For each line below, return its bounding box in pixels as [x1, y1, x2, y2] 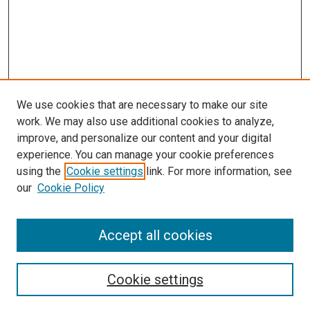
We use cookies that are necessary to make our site [17, 98, 268, 111]
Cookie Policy [37, 181, 104, 194]
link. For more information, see [143, 165, 292, 178]
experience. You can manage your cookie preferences [17, 148, 274, 161]
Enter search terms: [18, 235, 104, 247]
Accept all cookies [98, 227, 212, 244]
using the [17, 165, 61, 178]
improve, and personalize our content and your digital [17, 131, 271, 145]
